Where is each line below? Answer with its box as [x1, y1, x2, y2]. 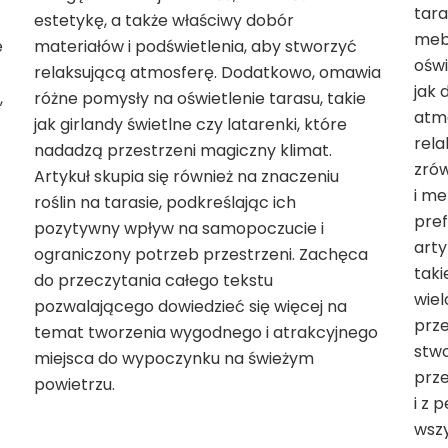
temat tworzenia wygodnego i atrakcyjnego [33, 321, 378, 345]
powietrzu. [33, 373, 115, 397]
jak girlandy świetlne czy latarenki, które [33, 113, 347, 137]
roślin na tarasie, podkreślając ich [33, 191, 296, 215]
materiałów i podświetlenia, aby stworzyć [33, 35, 357, 59]
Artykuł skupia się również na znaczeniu [33, 165, 339, 189]
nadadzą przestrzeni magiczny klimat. [33, 139, 332, 163]
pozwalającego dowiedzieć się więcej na [33, 295, 347, 319]
